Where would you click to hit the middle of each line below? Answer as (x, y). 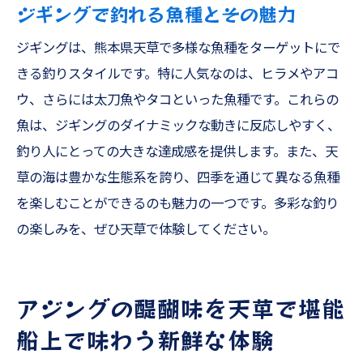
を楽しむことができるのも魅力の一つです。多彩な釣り (177, 204)
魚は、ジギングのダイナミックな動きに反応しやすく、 (178, 126)
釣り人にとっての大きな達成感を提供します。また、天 (177, 152)
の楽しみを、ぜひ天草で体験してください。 (146, 230)
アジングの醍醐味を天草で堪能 (181, 307)
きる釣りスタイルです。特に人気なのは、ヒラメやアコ (177, 74)
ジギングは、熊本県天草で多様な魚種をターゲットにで (178, 48)
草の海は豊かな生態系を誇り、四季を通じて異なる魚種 (178, 178)
